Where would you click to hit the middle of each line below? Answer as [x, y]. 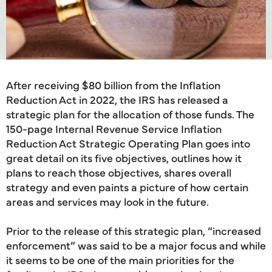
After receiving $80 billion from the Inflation [113, 85]
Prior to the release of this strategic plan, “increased [134, 230]
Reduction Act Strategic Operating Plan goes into [128, 143]
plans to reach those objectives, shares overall [119, 172]
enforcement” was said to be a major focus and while [136, 245]
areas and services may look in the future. [107, 201]
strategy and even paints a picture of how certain [127, 187]
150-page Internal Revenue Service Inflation [114, 128]
